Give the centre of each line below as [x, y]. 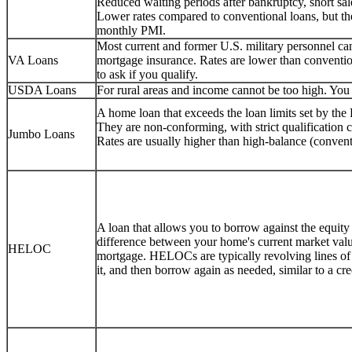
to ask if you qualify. [147, 74]
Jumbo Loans [41, 134]
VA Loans [33, 60]
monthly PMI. [131, 30]
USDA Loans [42, 90]
